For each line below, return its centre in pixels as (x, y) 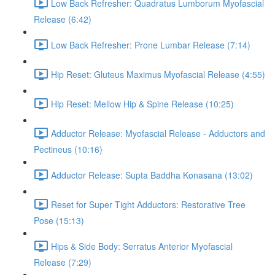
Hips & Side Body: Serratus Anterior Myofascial (142, 246)
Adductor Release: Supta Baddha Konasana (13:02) (152, 175)
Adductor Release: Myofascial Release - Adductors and (158, 133)
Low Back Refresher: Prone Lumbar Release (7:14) (151, 45)
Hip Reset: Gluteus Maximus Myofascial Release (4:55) (158, 74)
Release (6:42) (63, 19)
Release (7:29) (63, 262)
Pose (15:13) (59, 220)
